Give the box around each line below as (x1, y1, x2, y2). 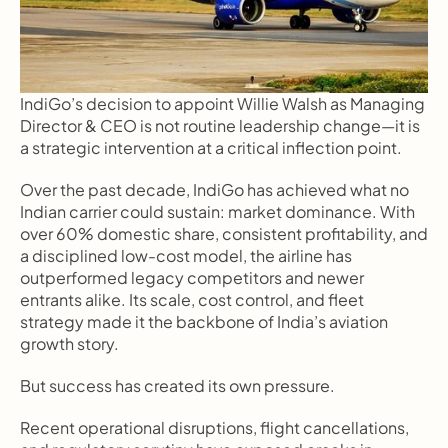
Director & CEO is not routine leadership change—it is (20, 115, 420, 136)
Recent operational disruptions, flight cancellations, (20, 417, 409, 438)
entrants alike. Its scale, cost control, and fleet (20, 289, 364, 310)
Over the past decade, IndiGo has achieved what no (20, 179, 409, 200)
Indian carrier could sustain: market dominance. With (20, 201, 415, 222)
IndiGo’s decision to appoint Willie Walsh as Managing (20, 93, 425, 114)
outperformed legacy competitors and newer (20, 267, 364, 288)
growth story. (20, 333, 119, 354)
